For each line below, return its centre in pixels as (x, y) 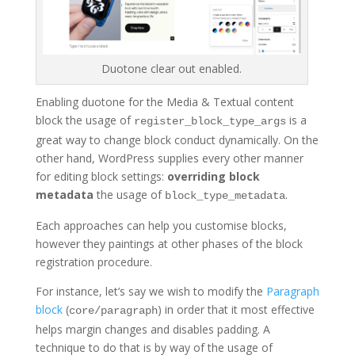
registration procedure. (94, 262)
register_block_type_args (210, 121)
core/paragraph (113, 311)
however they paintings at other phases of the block (169, 244)
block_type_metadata (225, 196)
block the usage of (84, 120)
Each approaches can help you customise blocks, (161, 225)
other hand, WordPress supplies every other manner (169, 158)
